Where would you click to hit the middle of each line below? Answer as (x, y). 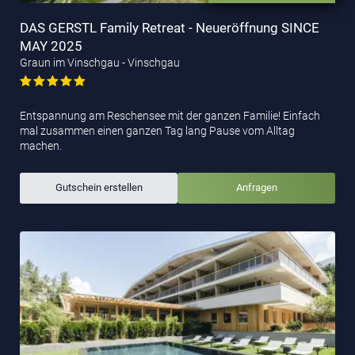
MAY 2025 (51, 46)
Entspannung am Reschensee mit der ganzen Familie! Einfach (170, 115)
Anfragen (256, 188)
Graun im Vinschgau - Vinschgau (100, 62)
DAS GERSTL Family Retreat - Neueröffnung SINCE (170, 27)
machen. (41, 145)
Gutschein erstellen (99, 188)
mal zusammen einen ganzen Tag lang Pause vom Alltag (157, 130)
